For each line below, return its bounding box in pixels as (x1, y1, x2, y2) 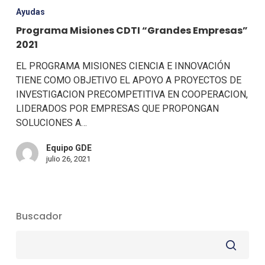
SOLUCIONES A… (15, 117, 87, 128)
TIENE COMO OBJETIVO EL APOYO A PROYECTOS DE (15, 75, 241, 86)
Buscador (15, 209, 62, 223)
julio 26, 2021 (46, 154, 91, 163)
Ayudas (15, 7, 45, 17)
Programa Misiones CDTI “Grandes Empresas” (15, 24, 248, 37)
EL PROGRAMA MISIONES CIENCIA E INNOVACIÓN (15, 60, 230, 72)
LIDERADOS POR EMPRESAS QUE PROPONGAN (15, 103, 219, 114)
